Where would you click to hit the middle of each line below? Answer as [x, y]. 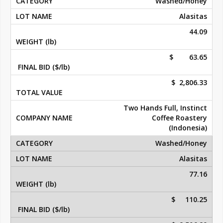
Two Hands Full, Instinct [165, 108]
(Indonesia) [188, 128]
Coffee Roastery [179, 118]
